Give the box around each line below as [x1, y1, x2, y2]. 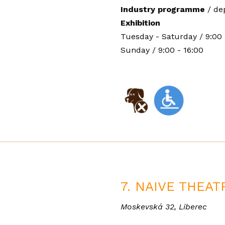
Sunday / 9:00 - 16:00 [121, 45, 203, 55]
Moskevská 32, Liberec [121, 201, 207, 211]
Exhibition [121, 18, 160, 28]
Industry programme [121, 4, 207, 14]
